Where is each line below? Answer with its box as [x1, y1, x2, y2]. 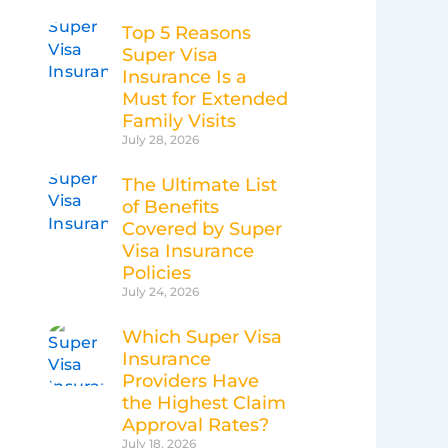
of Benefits [122, 196, 219, 219]
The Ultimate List [122, 174, 277, 197]
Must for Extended [122, 88, 288, 111]
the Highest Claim [122, 392, 286, 415]
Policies [122, 262, 191, 285]
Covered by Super [122, 218, 282, 241]
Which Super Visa [122, 326, 282, 349]
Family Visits [122, 110, 236, 133]
